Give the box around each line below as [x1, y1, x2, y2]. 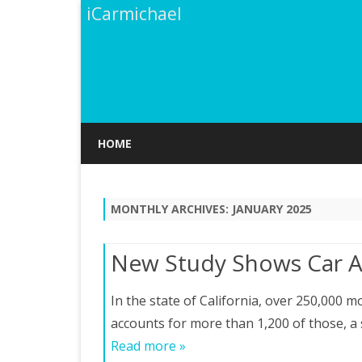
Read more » [111, 337, 186, 355]
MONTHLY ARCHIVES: [111, 201, 232, 217]
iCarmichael [86, 2, 182, 25]
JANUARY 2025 [232, 201, 312, 217]
